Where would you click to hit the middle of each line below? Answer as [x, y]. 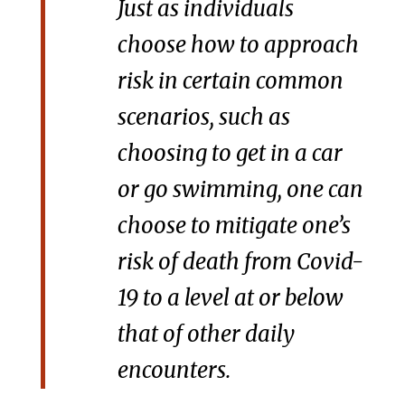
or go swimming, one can [240, 190]
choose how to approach [238, 45]
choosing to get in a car [230, 154]
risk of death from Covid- [240, 262]
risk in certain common [230, 81]
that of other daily [206, 334]
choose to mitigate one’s [234, 226]
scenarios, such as [203, 118]
